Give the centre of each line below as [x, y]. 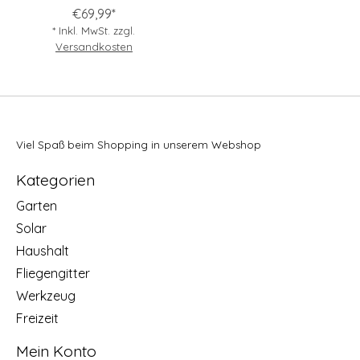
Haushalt [43, 250]
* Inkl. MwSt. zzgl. [94, 31]
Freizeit [37, 318]
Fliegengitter [53, 273]
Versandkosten [94, 47]
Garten [37, 205]
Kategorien [55, 180]
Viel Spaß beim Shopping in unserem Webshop [139, 145]
